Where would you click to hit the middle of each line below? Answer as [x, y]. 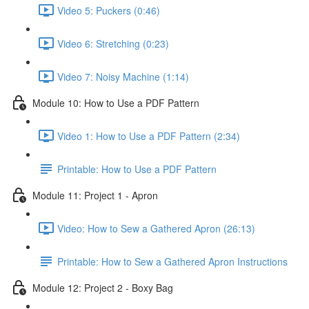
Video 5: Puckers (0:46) [109, 10]
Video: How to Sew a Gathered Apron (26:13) [156, 228]
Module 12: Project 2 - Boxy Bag [103, 287]
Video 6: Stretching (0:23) [113, 43]
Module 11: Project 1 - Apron [95, 195]
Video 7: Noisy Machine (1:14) [123, 76]
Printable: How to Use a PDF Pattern [137, 169]
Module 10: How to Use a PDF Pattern [116, 102]
